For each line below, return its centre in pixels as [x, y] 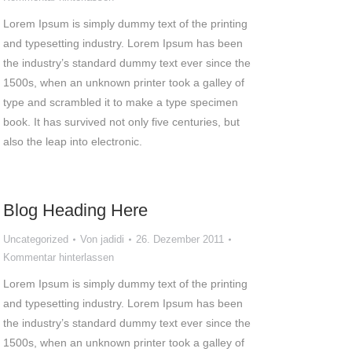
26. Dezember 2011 [180, 239]
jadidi [112, 239]
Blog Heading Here [75, 210]
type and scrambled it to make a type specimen [121, 102]
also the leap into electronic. [73, 141]
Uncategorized [36, 239]
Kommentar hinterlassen [59, 257]
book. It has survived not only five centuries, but [121, 122]
